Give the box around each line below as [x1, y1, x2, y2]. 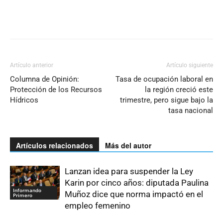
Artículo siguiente [166, 61, 213, 69]
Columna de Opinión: [10, 74, 79, 84]
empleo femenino [65, 200, 130, 211]
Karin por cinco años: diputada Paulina [65, 177, 209, 188]
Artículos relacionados [16, 140, 93, 150]
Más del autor [105, 140, 151, 150]
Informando [13, 187, 41, 194]
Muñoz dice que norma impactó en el [65, 189, 203, 199]
